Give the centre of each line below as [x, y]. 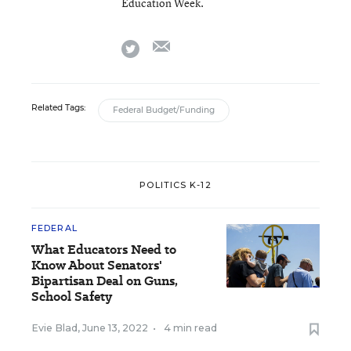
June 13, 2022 [115, 328]
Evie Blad [54, 328]
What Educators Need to [104, 250]
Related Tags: [58, 108]
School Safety [72, 297]
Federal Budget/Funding [164, 110]
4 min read [190, 328]
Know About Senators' [97, 265]
